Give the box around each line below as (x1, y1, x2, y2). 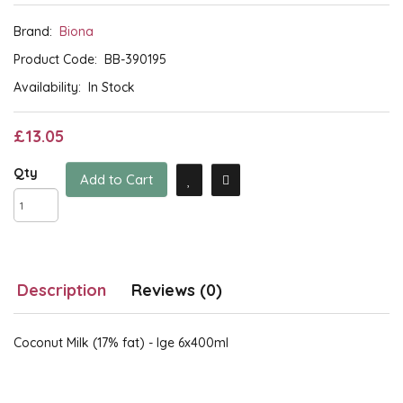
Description (17, 280, 106, 301)
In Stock (88, 79, 135, 96)
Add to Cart (80, 171, 153, 189)
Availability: (13, 79, 88, 96)
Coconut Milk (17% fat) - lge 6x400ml (13, 335, 228, 352)
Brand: (13, 23, 59, 40)
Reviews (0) (131, 280, 222, 301)
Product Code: (13, 51, 104, 68)
